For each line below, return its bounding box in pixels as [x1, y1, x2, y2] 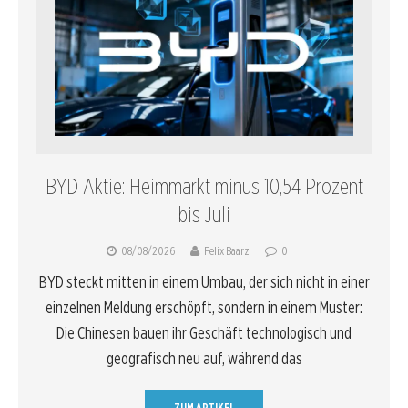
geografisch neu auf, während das [106, 349, 302, 369]
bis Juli [178, 201, 230, 229]
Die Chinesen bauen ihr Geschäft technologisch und [56, 323, 352, 343]
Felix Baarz [204, 244, 250, 259]
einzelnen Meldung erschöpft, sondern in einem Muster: [46, 298, 362, 318]
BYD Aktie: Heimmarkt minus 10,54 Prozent [45, 173, 363, 200]
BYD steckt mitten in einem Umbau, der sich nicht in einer [38, 272, 370, 292]
